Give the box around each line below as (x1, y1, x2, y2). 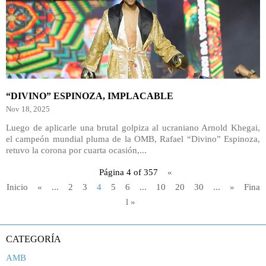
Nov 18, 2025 (6, 104, 50, 113)
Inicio (6, 182, 28, 192)
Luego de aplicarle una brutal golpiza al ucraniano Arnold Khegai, (6, 123, 260, 132)
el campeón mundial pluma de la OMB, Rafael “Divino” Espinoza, (6, 134, 260, 144)
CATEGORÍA (6, 234, 61, 244)
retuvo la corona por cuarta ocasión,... (6, 145, 147, 155)
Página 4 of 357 (99, 167, 158, 177)
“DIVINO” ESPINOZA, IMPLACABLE (6, 91, 173, 101)
